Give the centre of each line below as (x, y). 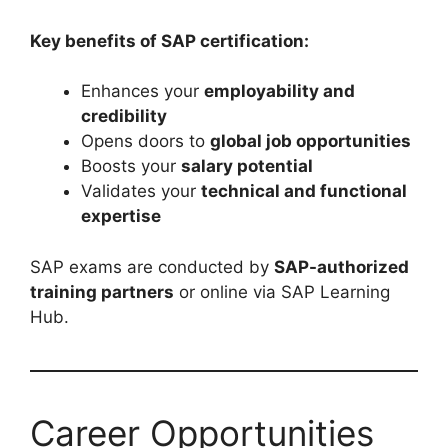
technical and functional (304, 191)
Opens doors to (145, 141)
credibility (124, 116)
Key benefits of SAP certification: (169, 40)
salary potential (247, 166)
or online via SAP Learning (282, 291)
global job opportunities (310, 141)
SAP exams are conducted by (152, 266)
